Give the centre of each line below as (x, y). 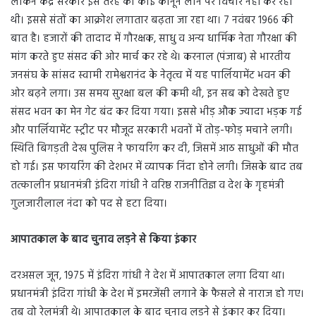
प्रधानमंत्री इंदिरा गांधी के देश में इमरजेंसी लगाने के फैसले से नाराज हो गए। (157, 294)
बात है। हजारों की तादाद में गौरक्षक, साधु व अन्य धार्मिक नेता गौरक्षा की (154, 39)
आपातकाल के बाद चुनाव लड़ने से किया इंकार (103, 240)
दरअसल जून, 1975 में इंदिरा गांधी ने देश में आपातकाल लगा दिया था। (148, 276)
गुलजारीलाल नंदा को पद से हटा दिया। (89, 204)
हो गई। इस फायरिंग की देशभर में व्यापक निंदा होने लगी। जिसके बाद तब (157, 168)
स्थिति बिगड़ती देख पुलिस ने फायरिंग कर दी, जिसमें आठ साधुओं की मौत (154, 149)
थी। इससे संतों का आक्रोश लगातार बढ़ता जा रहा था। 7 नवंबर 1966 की (152, 21)
